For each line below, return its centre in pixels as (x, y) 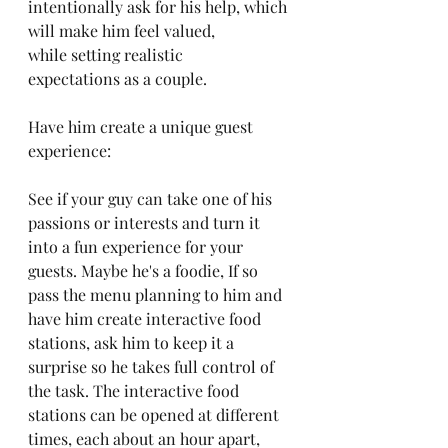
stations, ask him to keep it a (133, 342)
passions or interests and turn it (146, 222)
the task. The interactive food (135, 390)
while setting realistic (107, 54)
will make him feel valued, (123, 30)
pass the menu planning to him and (157, 294)
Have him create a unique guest (142, 126)
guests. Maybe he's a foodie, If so (145, 270)
